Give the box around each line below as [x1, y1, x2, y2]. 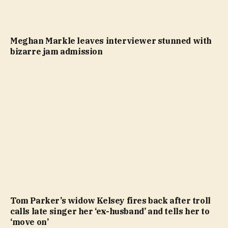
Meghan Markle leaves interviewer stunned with [10, 36, 212, 46]
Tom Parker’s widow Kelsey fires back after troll [10, 195, 211, 206]
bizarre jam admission [10, 46, 103, 56]
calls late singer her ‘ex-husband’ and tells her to [10, 206, 210, 216]
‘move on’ [10, 216, 49, 227]
